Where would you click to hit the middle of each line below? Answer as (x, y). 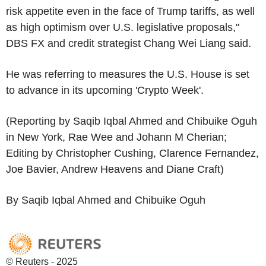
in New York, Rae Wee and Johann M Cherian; (116, 137)
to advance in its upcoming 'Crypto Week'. (106, 90)
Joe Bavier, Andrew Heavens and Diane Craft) (115, 169)
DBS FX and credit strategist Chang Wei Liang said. (129, 43)
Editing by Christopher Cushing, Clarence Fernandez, (132, 153)
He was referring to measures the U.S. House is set (128, 74)
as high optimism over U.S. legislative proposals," (123, 27)
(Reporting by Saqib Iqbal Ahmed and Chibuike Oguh (132, 121)
